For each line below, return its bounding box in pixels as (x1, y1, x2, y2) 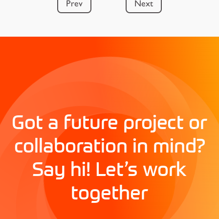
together (71, 180, 148, 204)
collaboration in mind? (14, 133, 205, 157)
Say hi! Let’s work (32, 156, 187, 180)
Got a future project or (12, 109, 207, 133)
